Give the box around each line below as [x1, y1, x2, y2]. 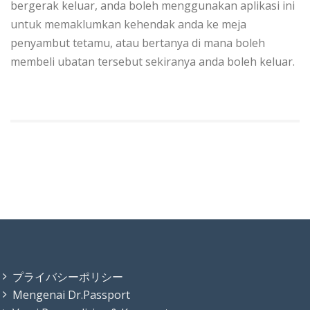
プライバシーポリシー [12, 268, 123, 284]
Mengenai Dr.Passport [12, 286, 130, 302]
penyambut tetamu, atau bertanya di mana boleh [10, 35, 265, 51]
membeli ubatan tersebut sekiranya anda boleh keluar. [10, 53, 295, 69]
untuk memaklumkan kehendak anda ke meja [10, 16, 246, 32]
